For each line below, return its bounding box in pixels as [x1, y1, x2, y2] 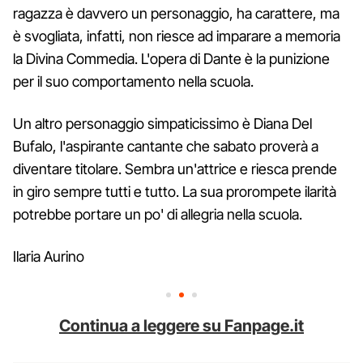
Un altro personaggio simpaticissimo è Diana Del [13, 114, 312, 132]
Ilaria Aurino [13, 247, 84, 265]
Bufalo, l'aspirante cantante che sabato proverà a [13, 137, 318, 155]
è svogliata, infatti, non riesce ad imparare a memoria [13, 27, 340, 45]
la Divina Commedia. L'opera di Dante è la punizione [13, 49, 330, 67]
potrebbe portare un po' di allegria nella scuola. [13, 205, 302, 223]
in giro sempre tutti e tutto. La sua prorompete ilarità [13, 182, 336, 200]
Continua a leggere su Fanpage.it [59, 315, 304, 335]
